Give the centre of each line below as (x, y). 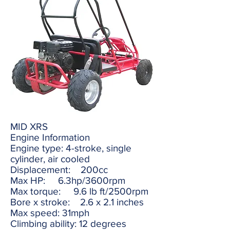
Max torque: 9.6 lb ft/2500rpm (79, 191)
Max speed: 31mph (50, 213)
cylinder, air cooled (50, 159)
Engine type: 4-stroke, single (71, 148)
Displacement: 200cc (59, 170)
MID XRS (29, 127)
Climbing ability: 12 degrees (68, 224)
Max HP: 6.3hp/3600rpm (68, 180)
